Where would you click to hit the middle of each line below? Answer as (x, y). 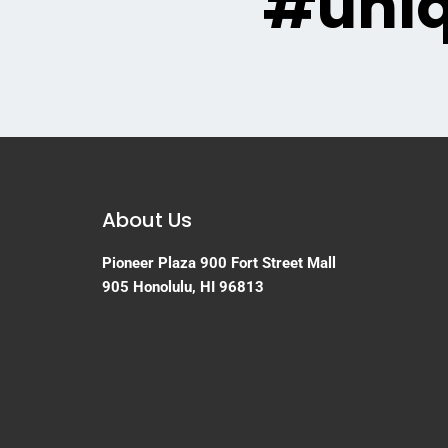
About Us (147, 220)
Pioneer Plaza (149, 263)
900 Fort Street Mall (268, 263)
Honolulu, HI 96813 (198, 287)
